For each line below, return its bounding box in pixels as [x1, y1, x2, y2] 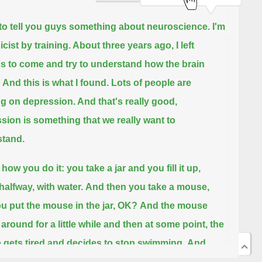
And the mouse [139, 201, 208, 211]
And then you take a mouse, [85, 182, 209, 192]
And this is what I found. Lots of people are [2, 78, 191, 88]
